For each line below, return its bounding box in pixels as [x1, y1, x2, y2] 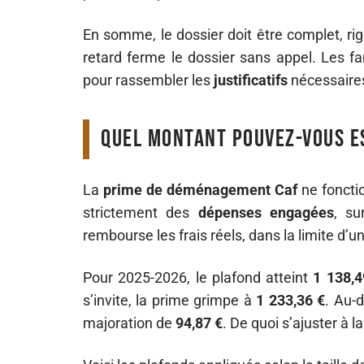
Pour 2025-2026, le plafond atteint [83, 269, 314, 286]
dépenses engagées [197, 204, 335, 221]
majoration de [83, 314, 175, 331]
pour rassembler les [83, 71, 214, 89]
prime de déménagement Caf [103, 181, 298, 198]
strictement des [83, 204, 198, 221]
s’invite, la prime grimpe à [83, 292, 257, 309]
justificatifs [214, 71, 288, 89]
